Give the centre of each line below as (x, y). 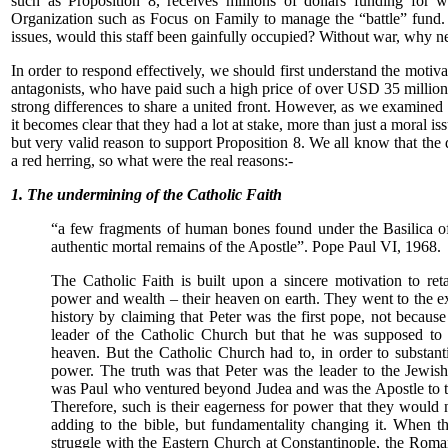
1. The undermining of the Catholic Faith (146, 194)
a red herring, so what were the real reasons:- (152, 160)
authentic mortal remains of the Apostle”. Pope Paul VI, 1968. (246, 246)
